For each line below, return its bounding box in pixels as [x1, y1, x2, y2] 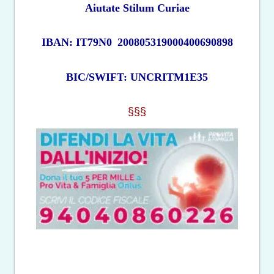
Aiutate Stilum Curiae [84, 1, 190, 14]
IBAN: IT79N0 [41, 36, 112, 49]
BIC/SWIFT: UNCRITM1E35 [66, 70, 208, 83]
